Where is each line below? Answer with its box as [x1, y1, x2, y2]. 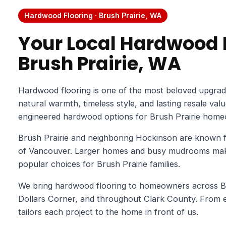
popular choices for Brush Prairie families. [18, 159, 180, 169]
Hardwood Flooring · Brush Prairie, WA [24, 11, 161, 20]
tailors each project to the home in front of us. [18, 206, 198, 217]
